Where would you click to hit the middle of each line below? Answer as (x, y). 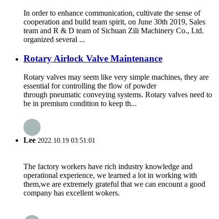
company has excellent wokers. (72, 193)
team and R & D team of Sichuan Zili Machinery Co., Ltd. (114, 30)
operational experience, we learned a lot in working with (110, 175)
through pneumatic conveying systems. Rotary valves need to (118, 95)
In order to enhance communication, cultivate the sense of (112, 13)
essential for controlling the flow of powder (90, 86)
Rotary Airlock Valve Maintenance (93, 58)
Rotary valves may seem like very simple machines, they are (116, 77)
